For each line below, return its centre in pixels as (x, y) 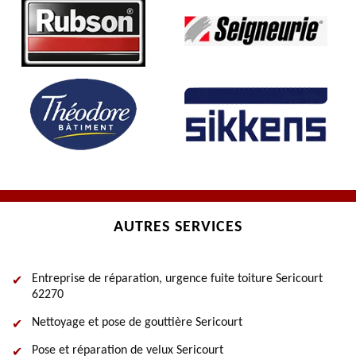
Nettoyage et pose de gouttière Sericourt (137, 323)
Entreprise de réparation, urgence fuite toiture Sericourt (177, 279)
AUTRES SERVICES (178, 227)
